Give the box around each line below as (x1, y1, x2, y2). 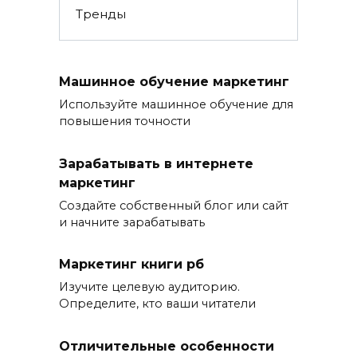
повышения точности (59, 114, 190, 129)
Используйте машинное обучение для (59, 97, 293, 112)
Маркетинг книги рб (59, 256, 204, 272)
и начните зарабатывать (59, 214, 205, 229)
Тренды (75, 6, 126, 22)
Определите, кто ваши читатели (59, 296, 256, 312)
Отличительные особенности (59, 338, 274, 354)
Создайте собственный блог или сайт (59, 198, 288, 213)
